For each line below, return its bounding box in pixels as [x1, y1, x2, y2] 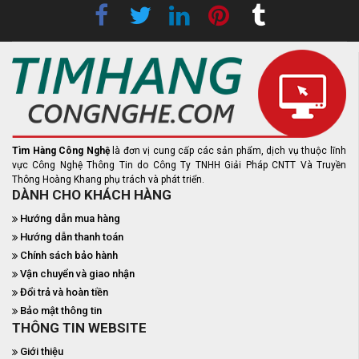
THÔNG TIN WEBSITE [12, 320, 147, 337]
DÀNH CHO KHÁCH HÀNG [12, 187, 171, 204]
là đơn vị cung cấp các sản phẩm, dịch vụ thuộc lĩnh [112, 145, 347, 157]
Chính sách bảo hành [20, 249, 118, 262]
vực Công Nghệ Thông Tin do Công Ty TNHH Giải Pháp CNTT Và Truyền [12, 159, 346, 171]
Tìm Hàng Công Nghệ [12, 145, 113, 157]
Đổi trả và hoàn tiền [20, 286, 108, 299]
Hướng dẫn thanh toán [20, 231, 123, 244]
